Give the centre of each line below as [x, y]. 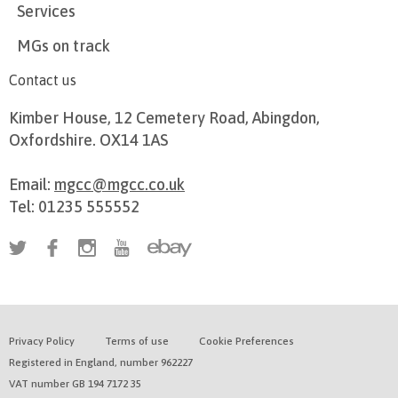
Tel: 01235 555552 [74, 206]
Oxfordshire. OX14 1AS [88, 139]
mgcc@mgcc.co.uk [119, 184]
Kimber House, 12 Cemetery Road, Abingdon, [164, 117]
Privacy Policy [42, 341]
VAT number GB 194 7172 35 [75, 383]
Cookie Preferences [247, 341]
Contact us [43, 80]
